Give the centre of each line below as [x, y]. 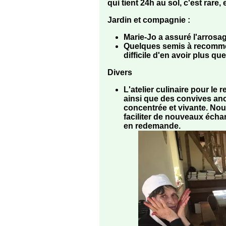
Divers [120, 73]
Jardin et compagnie [147, 20]
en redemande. [152, 126]
